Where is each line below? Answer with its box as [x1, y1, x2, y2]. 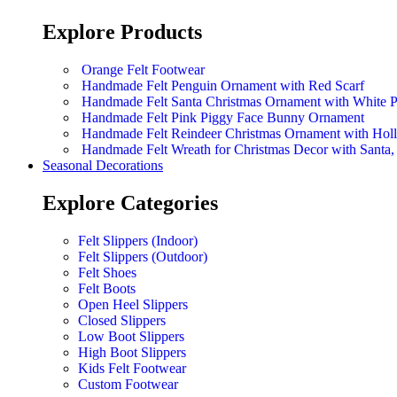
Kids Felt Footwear [78, 360, 186, 376]
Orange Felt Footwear [82, 61, 205, 77]
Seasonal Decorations [43, 157, 163, 173]
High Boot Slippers [78, 344, 186, 360]
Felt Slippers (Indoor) [78, 232, 198, 248]
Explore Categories [43, 191, 218, 214]
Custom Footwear [78, 376, 178, 392]
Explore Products [43, 19, 202, 43]
